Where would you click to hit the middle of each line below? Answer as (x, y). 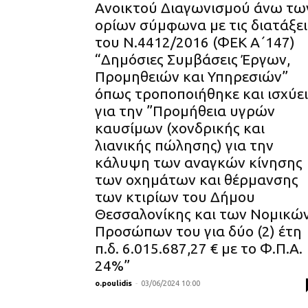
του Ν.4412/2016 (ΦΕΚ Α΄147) (195, 42)
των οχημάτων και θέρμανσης (197, 179)
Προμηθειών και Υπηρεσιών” (191, 76)
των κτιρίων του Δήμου (175, 196)
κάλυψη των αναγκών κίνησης (199, 162)
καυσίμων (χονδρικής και (181, 128)
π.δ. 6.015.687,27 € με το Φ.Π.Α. (199, 248)
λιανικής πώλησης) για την (184, 145)
